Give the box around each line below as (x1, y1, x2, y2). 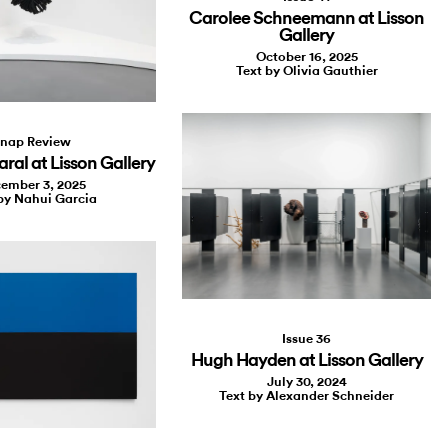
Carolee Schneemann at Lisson (189, 6, 424, 29)
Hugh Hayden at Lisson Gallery (190, 349, 423, 372)
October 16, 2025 (255, 48, 358, 64)
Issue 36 (282, 331, 331, 347)
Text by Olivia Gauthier (235, 62, 378, 78)
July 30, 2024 (266, 374, 347, 390)
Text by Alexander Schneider (219, 388, 394, 404)
